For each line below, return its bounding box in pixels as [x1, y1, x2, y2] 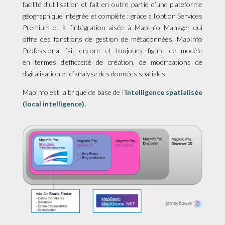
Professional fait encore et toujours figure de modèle [22, 46, 203, 55]
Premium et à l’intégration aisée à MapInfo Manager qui [22, 23, 203, 32]
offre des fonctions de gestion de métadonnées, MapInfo [22, 35, 203, 43]
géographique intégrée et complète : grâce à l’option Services [22, 12, 203, 20]
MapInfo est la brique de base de [22, 88, 121, 96]
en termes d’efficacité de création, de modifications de [22, 58, 203, 66]
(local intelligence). [22, 99, 86, 108]
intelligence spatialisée [125, 88, 203, 96]
